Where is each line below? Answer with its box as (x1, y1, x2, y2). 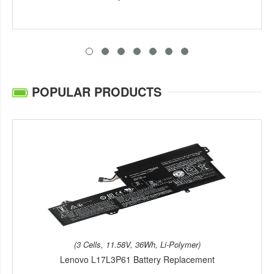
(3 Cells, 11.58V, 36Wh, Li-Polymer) (73, 238, 201, 250)
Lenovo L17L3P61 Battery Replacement (59, 253, 215, 265)
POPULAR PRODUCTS (28, 82, 161, 100)
